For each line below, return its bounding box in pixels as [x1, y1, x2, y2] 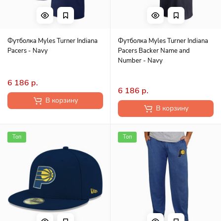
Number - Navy [118, 56, 163, 65]
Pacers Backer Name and [118, 46, 190, 55]
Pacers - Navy [7, 46, 48, 55]
